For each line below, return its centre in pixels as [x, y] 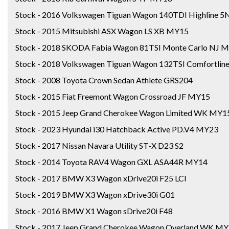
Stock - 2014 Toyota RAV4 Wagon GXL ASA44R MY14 [111, 162]
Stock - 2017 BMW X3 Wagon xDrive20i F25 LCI [101, 178]
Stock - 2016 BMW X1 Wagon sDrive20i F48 [94, 211]
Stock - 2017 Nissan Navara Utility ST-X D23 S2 [99, 145]
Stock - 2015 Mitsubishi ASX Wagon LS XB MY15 [102, 31]
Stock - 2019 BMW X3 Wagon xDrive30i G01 [95, 194]
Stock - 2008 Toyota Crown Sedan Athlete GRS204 [104, 80]
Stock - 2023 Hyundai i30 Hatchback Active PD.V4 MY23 [117, 129]
